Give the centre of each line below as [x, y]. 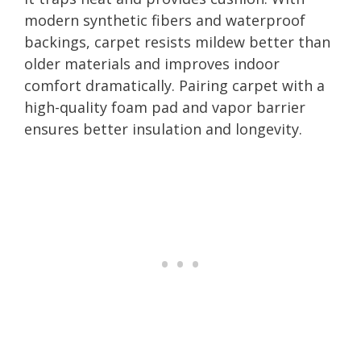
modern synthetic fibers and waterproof [165, 20]
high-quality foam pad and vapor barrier [165, 107]
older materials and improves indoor [152, 63]
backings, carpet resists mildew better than [177, 41]
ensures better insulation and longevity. [163, 129]
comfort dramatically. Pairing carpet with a [174, 85]
